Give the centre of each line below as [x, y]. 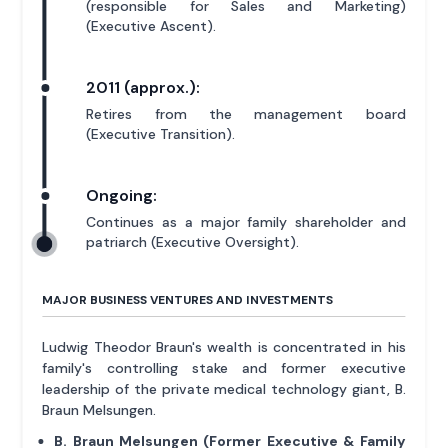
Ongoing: [122, 195]
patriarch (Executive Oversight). [193, 241]
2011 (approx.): [143, 87]
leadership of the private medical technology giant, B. [224, 388]
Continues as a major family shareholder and [246, 221]
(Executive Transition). [161, 133]
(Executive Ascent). [151, 25]
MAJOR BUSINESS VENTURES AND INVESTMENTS [188, 299]
